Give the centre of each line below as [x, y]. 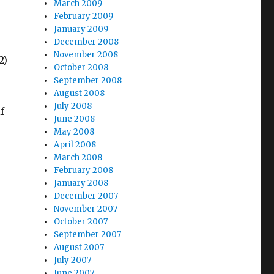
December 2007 [86, 196]
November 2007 [86, 209]
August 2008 [80, 93]
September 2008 [88, 80]
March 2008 [78, 157]
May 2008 [74, 132]
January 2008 [81, 183]
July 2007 [73, 260]
